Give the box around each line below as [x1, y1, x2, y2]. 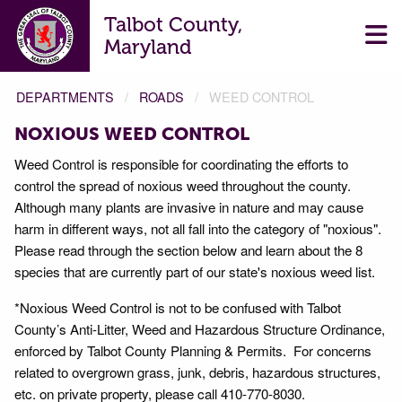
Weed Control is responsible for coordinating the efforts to [14, 154, 348, 173]
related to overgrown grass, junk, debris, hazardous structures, [14, 363, 380, 381]
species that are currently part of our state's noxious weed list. [14, 262, 379, 281]
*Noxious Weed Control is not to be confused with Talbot [14, 298, 341, 317]
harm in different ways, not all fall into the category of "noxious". [14, 219, 385, 238]
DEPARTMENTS [16, 87, 114, 106]
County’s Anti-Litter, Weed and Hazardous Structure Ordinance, [14, 319, 385, 338]
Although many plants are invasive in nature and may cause [14, 197, 363, 216]
